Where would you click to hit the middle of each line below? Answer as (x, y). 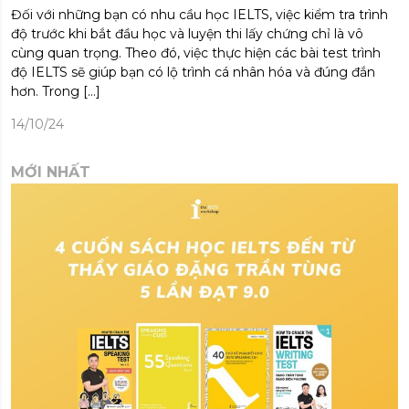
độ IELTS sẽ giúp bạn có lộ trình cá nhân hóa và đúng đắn (193, 72)
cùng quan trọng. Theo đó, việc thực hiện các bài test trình (196, 52)
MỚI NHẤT (51, 172)
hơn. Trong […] (56, 91)
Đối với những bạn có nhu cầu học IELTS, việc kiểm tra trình (199, 14)
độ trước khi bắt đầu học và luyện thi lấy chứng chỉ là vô (187, 33)
